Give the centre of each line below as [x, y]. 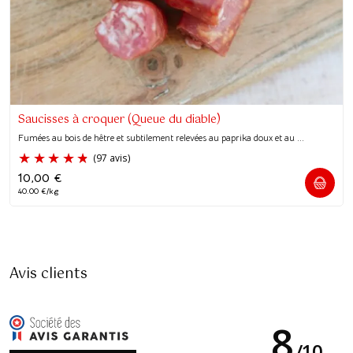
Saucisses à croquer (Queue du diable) [119, 120]
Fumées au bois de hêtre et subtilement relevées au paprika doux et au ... [161, 137]
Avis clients [48, 275]
